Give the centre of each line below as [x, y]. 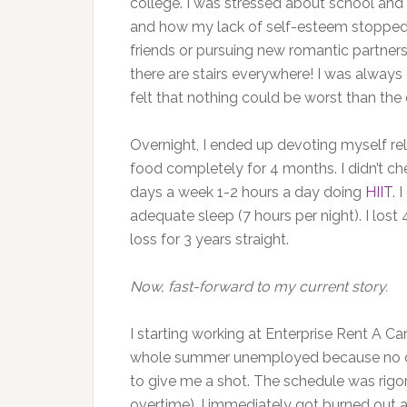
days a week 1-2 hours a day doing [248, 192]
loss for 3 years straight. [209, 239]
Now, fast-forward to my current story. [259, 287]
